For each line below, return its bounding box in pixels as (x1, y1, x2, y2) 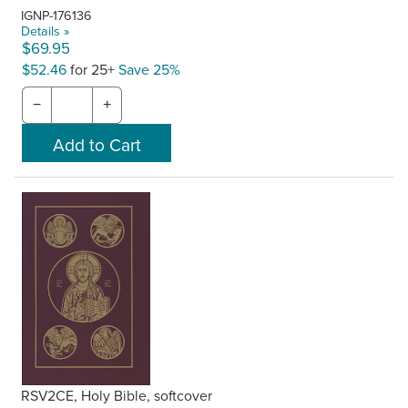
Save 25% (118, 58, 180, 79)
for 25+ (66, 58, 118, 79)
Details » (21, 20, 70, 40)
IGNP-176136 (21, 5, 93, 25)
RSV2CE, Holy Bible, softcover (21, 384, 213, 405)
